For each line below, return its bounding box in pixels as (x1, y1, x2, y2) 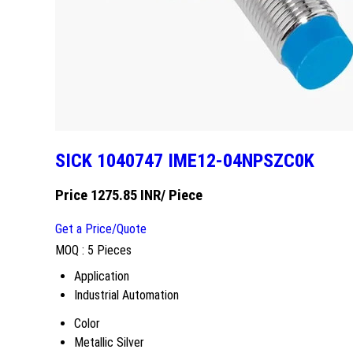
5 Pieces (87, 243, 132, 258)
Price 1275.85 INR (55, 187, 161, 205)
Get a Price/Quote (55, 221, 147, 237)
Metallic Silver (74, 335, 144, 351)
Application (74, 269, 129, 284)
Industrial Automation (74, 288, 179, 303)
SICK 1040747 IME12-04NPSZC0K (55, 150, 314, 173)
